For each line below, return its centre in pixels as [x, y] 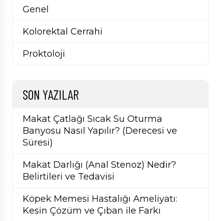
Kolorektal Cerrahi [63, 32]
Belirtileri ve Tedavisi [69, 177]
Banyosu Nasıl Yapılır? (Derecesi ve [100, 131]
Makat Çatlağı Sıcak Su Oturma [92, 119]
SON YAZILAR [51, 94]
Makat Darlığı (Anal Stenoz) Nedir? [99, 165]
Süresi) [38, 143]
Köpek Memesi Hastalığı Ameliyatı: [100, 199]
